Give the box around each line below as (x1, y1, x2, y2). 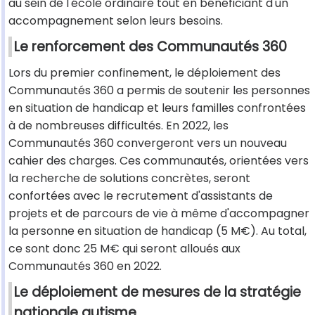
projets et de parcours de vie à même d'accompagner (8, 205, 309, 222)
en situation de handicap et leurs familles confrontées (8, 100, 306, 117)
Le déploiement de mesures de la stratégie (14, 283, 301, 302)
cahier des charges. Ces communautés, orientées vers (8, 153, 309, 169)
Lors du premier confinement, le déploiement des (8, 65, 281, 82)
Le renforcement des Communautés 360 (14, 37, 287, 57)
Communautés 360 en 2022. (8, 258, 162, 275)
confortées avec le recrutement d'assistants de (8, 188, 273, 205)
